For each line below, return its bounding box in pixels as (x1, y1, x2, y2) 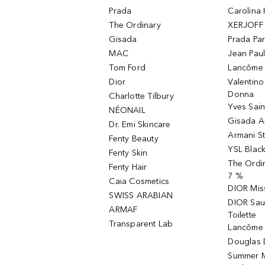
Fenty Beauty (109, 134, 159, 144)
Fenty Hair (109, 162, 147, 172)
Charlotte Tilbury (109, 91, 174, 101)
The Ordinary (109, 20, 161, 30)
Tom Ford (109, 63, 146, 73)
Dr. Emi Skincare (109, 119, 171, 130)
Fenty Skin (109, 148, 148, 158)
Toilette (228, 210, 257, 220)
